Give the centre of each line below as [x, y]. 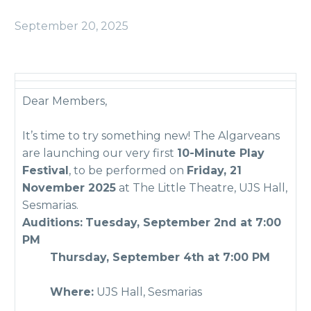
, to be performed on [128, 170]
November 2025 [69, 188]
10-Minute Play [221, 153]
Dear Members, [65, 101]
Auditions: [52, 222]
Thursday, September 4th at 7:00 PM [155, 257]
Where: [58, 292]
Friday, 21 [214, 170]
